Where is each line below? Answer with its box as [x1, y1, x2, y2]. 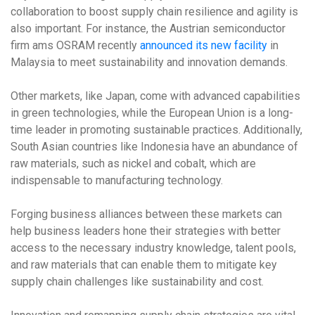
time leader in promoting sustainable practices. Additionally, [11, 123, 302, 136]
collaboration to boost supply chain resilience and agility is [11, 5, 298, 18]
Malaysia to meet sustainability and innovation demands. [11, 56, 290, 69]
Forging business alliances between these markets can [11, 207, 282, 221]
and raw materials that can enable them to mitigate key [11, 258, 277, 271]
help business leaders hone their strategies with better [11, 224, 281, 238]
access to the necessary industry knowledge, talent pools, [11, 241, 296, 255]
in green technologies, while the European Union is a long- [11, 106, 293, 120]
